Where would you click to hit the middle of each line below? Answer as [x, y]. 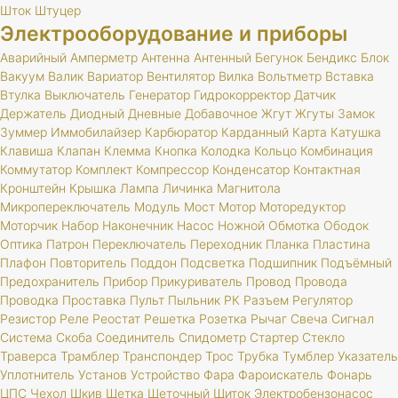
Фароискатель [281, 374]
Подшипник [283, 263]
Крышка [93, 188]
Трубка [258, 356]
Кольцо [275, 151]
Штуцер [58, 10]
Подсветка [213, 263]
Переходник [226, 244]
